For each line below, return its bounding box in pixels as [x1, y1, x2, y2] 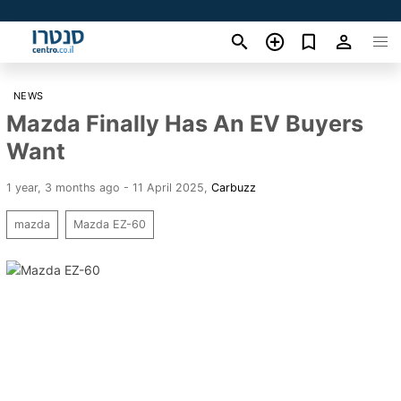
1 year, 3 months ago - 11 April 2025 [6, 180, 204, 194]
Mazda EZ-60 [73, 217, 146, 231]
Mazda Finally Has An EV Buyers [6, 109, 363, 137]
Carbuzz [211, 180, 256, 194]
